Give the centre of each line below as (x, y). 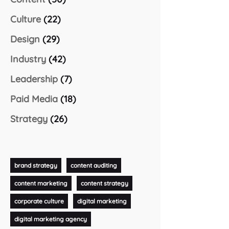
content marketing (41, 183)
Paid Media (34, 99)
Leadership (34, 79)
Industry (28, 59)
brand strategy (36, 165)
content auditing (94, 165)
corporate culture (39, 201)
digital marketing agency (50, 219)
